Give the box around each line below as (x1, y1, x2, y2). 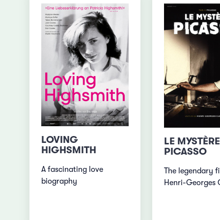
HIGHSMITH (41, 144, 97, 156)
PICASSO (164, 145, 207, 157)
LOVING (41, 134, 79, 145)
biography (41, 176, 78, 186)
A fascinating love (41, 165, 104, 174)
